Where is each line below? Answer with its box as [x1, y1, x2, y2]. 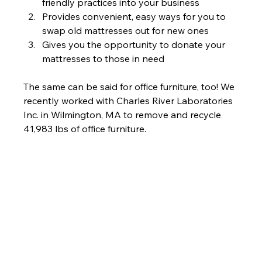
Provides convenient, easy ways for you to [42, 11, 229, 22]
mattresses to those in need [42, 53, 165, 64]
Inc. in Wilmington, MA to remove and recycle [23, 109, 224, 120]
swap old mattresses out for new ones [42, 25, 209, 36]
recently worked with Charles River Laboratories [23, 95, 236, 106]
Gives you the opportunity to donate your [42, 39, 228, 50]
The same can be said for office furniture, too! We [23, 81, 237, 92]
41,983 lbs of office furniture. [23, 123, 147, 135]
